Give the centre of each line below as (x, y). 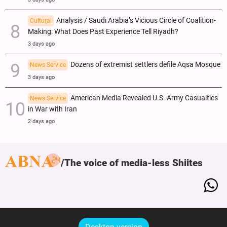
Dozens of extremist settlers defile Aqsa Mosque (145, 65)
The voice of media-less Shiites (134, 163)
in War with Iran (52, 109)
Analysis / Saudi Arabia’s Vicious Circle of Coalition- (136, 21)
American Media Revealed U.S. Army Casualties (144, 98)
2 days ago (41, 122)
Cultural (41, 21)
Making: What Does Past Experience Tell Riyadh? (103, 32)
